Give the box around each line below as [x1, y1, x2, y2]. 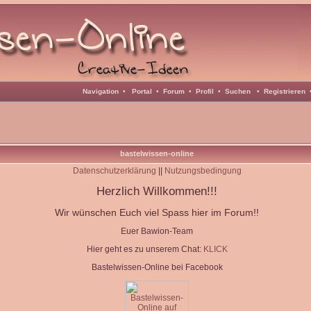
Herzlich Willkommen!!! [96, 184, 217, 198]
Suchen [224, 87, 251, 95]
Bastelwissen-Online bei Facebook [91, 262, 223, 272]
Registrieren [263, 87, 305, 95]
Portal [131, 87, 152, 95]
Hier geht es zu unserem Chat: [86, 244, 203, 254]
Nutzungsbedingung [164, 166, 242, 176]
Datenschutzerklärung [72, 166, 156, 176]
